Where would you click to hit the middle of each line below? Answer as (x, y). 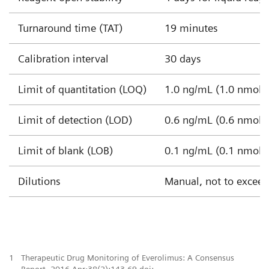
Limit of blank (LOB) (65, 151)
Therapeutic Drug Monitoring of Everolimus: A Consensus (127, 257)
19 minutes (191, 28)
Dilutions (39, 181)
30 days (183, 59)
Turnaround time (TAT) (70, 28)
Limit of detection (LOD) (75, 120)
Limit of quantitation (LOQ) (82, 89)
